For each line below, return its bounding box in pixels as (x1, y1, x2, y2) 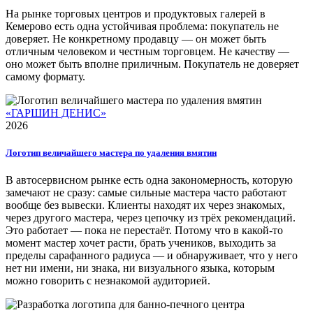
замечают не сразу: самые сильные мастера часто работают (6, 187, 286, 199)
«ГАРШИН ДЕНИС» (6, 106, 106, 119)
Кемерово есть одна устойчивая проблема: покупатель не (6, 20, 279, 32)
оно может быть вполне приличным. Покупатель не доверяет (6, 57, 299, 70)
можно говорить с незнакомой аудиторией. (6, 275, 210, 287)
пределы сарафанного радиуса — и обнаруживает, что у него (6, 249, 298, 262)
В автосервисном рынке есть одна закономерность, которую (6, 174, 293, 187)
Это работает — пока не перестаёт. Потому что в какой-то (6, 224, 283, 237)
